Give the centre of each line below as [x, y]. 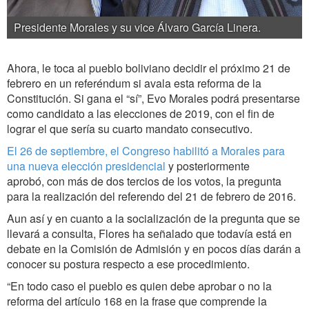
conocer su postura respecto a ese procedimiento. [128, 264]
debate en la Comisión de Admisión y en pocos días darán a [154, 249]
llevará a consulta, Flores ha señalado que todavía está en [149, 234]
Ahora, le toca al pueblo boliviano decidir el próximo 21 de [149, 68]
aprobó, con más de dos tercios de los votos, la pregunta [144, 181]
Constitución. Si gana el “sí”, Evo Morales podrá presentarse [153, 99]
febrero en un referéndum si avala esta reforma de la [134, 83]
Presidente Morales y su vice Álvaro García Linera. [137, 28]
